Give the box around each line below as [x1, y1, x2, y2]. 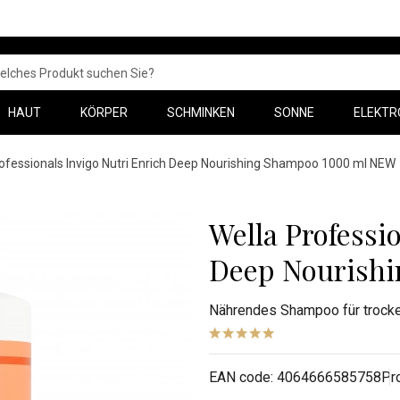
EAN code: [209, 369, 277, 386]
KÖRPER [80, 105, 128, 120]
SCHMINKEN [167, 105, 235, 120]
